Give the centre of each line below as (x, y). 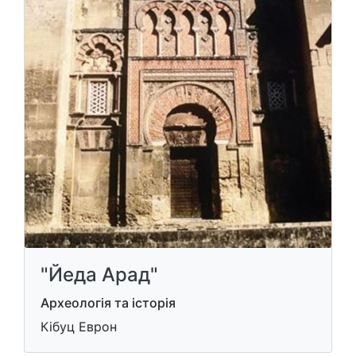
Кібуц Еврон (79, 326)
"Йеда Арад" (99, 274)
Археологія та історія (108, 302)
